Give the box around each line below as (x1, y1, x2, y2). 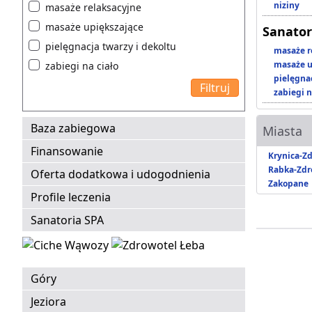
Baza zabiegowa (31, 120, 116, 136)
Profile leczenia (31, 189, 111, 205)
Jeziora (31, 294, 66, 310)
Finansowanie (31, 143, 103, 159)
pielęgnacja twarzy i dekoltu (45, 40, 176, 54)
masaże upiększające (45, 20, 143, 34)
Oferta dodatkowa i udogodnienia (31, 166, 210, 182)
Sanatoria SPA (31, 212, 104, 228)
